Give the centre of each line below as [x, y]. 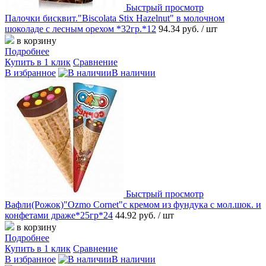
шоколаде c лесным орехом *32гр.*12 [80, 28]
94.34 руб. [179, 28]
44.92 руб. [135, 215]
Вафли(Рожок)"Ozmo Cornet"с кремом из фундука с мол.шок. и [133, 204]
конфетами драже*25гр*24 [59, 215]
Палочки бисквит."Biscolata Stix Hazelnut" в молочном [115, 18]
